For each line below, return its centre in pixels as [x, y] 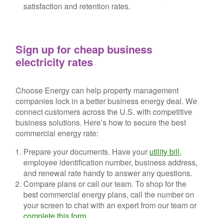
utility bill [164, 151]
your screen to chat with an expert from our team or [110, 205]
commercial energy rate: [57, 133]
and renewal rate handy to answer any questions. [108, 173]
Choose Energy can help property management [97, 90]
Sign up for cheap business [84, 49]
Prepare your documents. [67, 151]
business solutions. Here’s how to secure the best [101, 122]
